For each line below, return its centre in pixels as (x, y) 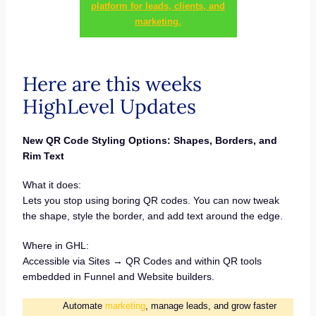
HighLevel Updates (109, 106)
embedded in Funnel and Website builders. (118, 277)
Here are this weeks (112, 84)
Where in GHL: (55, 246)
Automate (84, 305)
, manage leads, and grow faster (211, 305)
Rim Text (43, 156)
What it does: (51, 185)
